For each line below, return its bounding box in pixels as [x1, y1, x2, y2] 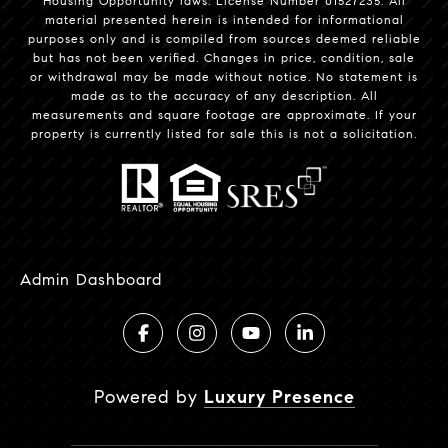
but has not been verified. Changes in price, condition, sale [33, 49, 415, 65]
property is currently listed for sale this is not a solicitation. [31, 125, 417, 141]
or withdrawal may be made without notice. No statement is [30, 68, 418, 84]
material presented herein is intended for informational [44, 11, 404, 27]
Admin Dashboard [20, 269, 162, 289]
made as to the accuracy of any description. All [70, 87, 378, 103]
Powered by [93, 385, 204, 408]
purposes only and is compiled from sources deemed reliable [27, 30, 421, 46]
